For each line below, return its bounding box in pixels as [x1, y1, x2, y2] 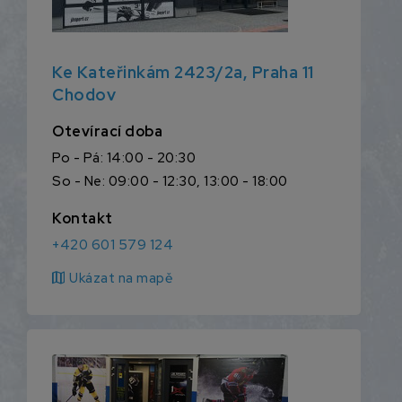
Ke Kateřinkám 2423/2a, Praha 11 [52, 62, 314, 83]
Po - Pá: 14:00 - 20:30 [52, 149, 196, 168]
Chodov [52, 84, 116, 106]
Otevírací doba [52, 122, 162, 142]
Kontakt [52, 209, 113, 229]
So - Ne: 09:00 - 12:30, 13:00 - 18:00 [52, 172, 288, 191]
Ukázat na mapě [69, 269, 173, 288]
